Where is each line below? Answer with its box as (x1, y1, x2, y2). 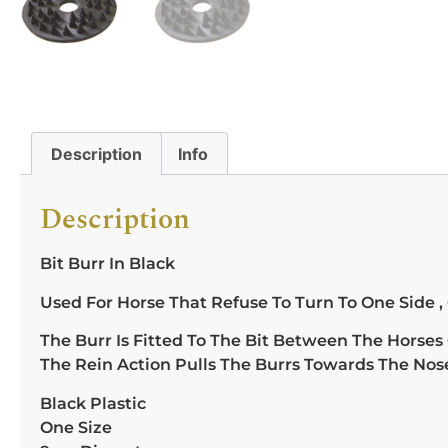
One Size (40, 417, 112, 437)
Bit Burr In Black (40, 254, 175, 274)
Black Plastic (40, 393, 146, 413)
